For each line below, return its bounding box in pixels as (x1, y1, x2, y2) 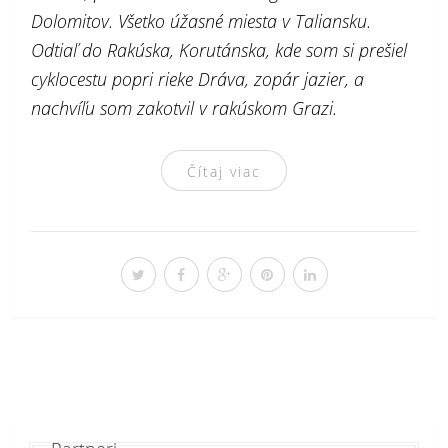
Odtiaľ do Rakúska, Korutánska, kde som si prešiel (31, 38, 408, 63)
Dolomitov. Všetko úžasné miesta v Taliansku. (31, 9, 372, 34)
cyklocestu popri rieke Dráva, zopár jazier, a (31, 67, 365, 92)
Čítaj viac (187, 162, 261, 182)
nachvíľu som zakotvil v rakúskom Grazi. (31, 96, 338, 121)
